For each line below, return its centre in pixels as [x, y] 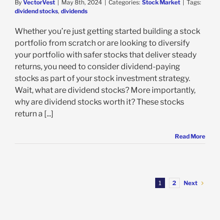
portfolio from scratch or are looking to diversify [102, 43]
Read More [190, 136]
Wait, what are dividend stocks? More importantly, [105, 90]
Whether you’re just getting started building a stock [108, 31]
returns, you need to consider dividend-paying [97, 66]
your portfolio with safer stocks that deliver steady [106, 55]
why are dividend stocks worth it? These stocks [99, 102]
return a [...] [34, 113]
